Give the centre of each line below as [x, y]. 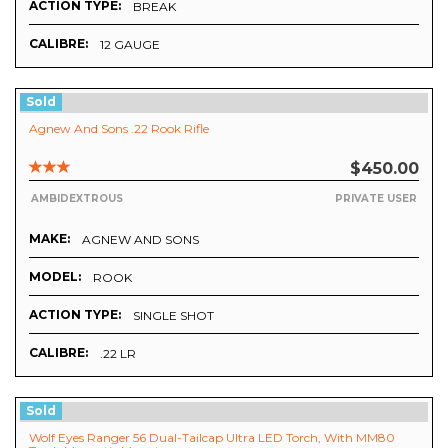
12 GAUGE [130, 44]
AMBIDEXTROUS [77, 198]
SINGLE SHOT [173, 315]
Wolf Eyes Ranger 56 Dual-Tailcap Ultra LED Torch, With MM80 [212, 437]
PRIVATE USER [376, 198]
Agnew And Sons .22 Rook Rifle [119, 128]
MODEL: [55, 276]
